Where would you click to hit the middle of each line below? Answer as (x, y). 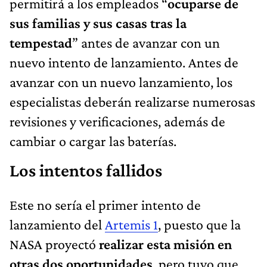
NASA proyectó (54, 244)
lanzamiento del (57, 224)
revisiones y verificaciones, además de (117, 121)
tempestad (41, 42)
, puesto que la (199, 224)
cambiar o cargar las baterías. (93, 141)
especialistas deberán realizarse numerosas (132, 101)
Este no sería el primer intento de (105, 204)
